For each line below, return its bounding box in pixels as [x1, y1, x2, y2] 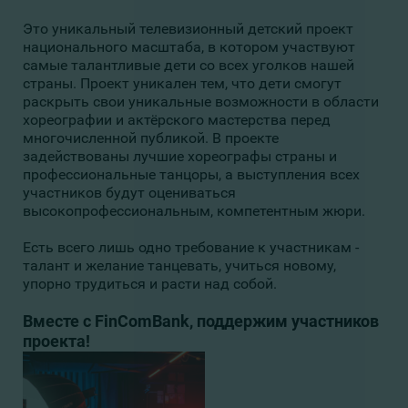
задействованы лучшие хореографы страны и [23, 148, 337, 165]
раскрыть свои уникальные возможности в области [23, 93, 379, 110]
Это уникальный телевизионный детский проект [23, 20, 353, 37]
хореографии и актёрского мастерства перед [23, 111, 331, 128]
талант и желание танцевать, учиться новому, [23, 257, 336, 274]
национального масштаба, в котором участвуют [23, 38, 355, 56]
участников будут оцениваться [23, 184, 236, 201]
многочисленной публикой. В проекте [23, 129, 279, 147]
